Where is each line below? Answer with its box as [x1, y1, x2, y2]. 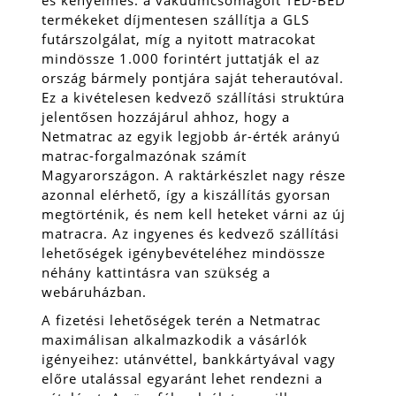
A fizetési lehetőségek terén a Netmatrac [42, 310, 321, 329]
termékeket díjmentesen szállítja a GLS [42, 10, 309, 28]
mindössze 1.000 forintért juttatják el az [42, 49, 320, 67]
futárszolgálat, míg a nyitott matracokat [42, 29, 316, 48]
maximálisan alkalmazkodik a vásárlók [42, 330, 308, 348]
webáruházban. [42, 282, 147, 301]
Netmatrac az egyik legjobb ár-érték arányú [42, 126, 340, 145]
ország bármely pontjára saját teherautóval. [42, 68, 344, 87]
